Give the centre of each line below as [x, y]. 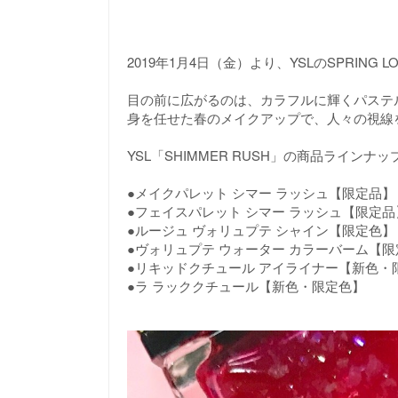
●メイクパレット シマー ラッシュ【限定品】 [261, 193]
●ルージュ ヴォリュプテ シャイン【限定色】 [261, 230]
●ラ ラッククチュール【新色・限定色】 [246, 286]
